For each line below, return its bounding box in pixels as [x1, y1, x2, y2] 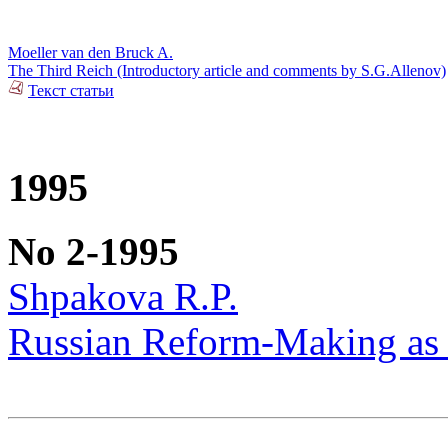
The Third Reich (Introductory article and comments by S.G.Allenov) [8, 61, 446, 79]
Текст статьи [28, 81, 114, 99]
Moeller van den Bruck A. [8, 43, 173, 61]
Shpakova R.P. [8, 275, 238, 319]
